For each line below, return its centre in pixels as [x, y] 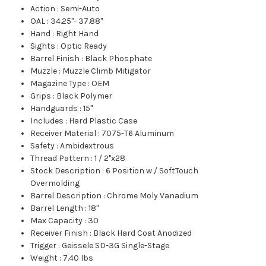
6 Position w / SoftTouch [152, 171]
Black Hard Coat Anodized [143, 233]
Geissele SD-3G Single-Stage [116, 246]
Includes [47, 121]
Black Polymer [85, 96]
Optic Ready [84, 46]
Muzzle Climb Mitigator [107, 71]
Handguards [54, 109]
